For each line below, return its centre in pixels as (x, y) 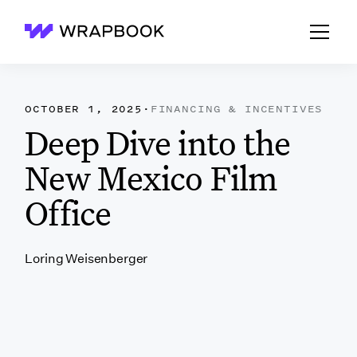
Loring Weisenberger (86, 259)
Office (68, 213)
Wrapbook (56, 36)
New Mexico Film (151, 178)
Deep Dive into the (158, 143)
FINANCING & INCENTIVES (237, 109)
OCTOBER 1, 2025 (84, 109)
